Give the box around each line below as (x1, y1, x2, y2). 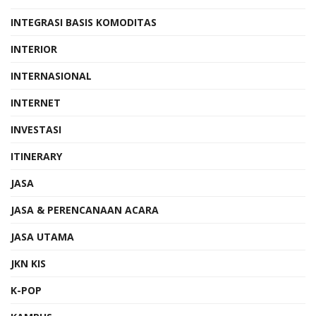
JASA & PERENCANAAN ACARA (11, 202, 159, 217)
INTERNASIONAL (11, 68, 92, 83)
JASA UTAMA (11, 229, 74, 243)
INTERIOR (11, 42, 57, 56)
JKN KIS (11, 256, 46, 270)
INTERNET (11, 95, 61, 109)
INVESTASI (11, 122, 61, 136)
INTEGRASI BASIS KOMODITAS (11, 15, 157, 29)
